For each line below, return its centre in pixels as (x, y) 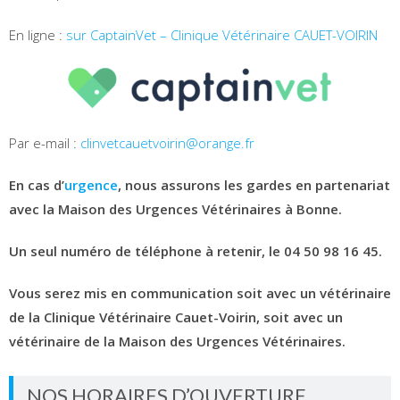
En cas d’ (37, 184)
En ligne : (37, 34)
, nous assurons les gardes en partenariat (254, 184)
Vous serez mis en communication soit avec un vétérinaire (200, 292)
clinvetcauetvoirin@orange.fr (167, 142)
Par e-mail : (45, 142)
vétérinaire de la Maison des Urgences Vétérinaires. (177, 341)
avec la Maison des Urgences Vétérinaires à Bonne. (175, 208)
